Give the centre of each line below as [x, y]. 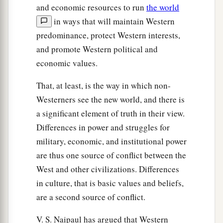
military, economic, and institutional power [111, 141]
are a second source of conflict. [91, 197]
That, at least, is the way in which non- [104, 85]
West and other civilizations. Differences [108, 169]
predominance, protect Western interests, [108, 35]
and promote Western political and [97, 49]
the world [163, 7]
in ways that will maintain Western [113, 21]
